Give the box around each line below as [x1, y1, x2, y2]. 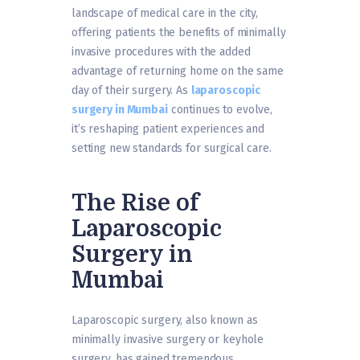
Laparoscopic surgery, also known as [72, 313, 258, 328]
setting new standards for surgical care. [72, 141, 272, 156]
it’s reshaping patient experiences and [72, 122, 265, 137]
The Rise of [72, 190, 199, 217]
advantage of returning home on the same [72, 64, 284, 79]
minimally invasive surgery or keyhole [72, 333, 264, 347]
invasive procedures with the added [72, 45, 251, 59]
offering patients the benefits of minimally [72, 26, 286, 40]
